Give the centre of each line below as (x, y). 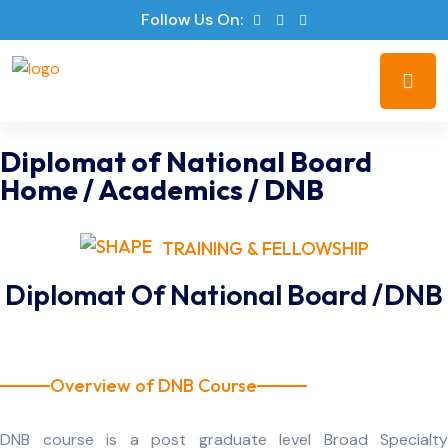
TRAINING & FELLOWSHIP (265, 248)
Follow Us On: (192, 19)
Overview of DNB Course (153, 386)
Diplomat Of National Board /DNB (224, 295)
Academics (173, 189)
